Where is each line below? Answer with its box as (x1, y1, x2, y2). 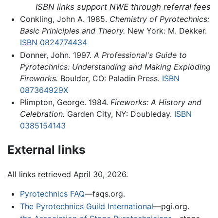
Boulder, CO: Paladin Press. (57, 73, 162, 83)
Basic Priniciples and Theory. (19, 26, 125, 36)
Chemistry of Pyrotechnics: (109, 14, 209, 24)
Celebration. (19, 109, 65, 119)
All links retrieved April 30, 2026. (7, 169, 128, 180)
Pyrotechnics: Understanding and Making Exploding (19, 61, 211, 72)
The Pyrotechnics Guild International (19, 201, 153, 211)
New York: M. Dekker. (125, 26, 207, 36)
